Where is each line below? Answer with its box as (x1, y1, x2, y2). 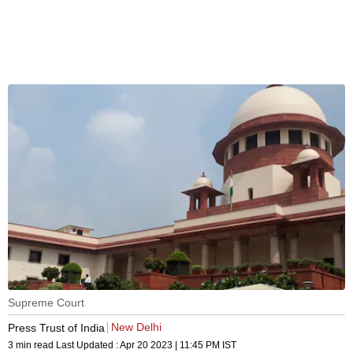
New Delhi (111, 321, 162, 334)
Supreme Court (8, 296, 84, 310)
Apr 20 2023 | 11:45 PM (120, 340, 220, 351)
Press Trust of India (8, 321, 105, 334)
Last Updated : (56, 340, 120, 351)
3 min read (8, 340, 56, 351)
